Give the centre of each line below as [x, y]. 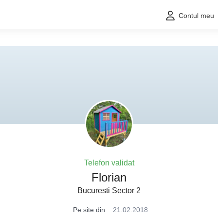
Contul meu [196, 16]
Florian [109, 177]
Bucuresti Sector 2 [109, 191]
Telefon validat [109, 163]
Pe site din [89, 210]
